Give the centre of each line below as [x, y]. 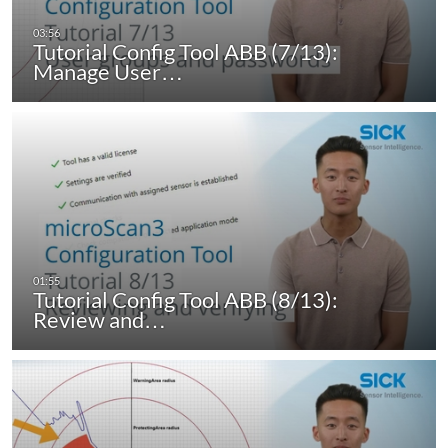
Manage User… [108, 71]
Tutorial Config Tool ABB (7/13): [185, 51]
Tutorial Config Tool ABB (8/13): [185, 300]
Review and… [99, 320]
